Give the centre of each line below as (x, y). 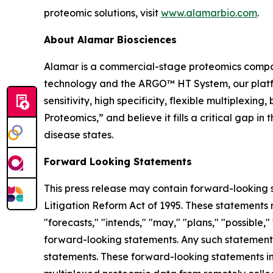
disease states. (79, 134)
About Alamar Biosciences (110, 39)
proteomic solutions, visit (102, 12)
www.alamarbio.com (209, 12)
